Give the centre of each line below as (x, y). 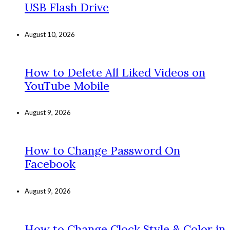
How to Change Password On (102, 151)
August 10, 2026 (50, 34)
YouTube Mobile (67, 85)
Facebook (50, 164)
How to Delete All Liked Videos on (115, 72)
